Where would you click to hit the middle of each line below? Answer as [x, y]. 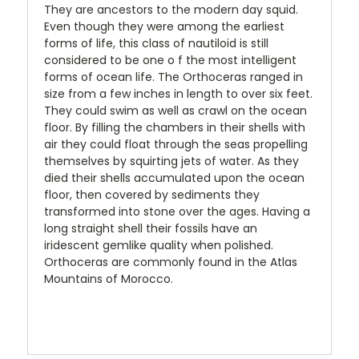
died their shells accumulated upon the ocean [174, 178]
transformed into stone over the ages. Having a [177, 212]
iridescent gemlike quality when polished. [159, 246]
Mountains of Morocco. [109, 279]
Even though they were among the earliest [164, 27]
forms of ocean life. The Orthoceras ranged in [173, 77]
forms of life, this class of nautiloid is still [156, 44]
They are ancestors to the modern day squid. [171, 10]
